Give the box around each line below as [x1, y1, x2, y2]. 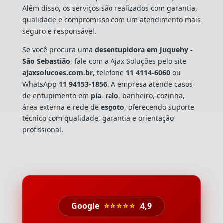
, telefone [92, 67, 126, 77]
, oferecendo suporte [124, 102, 194, 111]
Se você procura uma [22, 44, 95, 54]
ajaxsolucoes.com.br [22, 67, 93, 77]
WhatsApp [22, 79, 59, 89]
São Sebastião [22, 56, 70, 66]
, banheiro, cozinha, [118, 90, 185, 100]
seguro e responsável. [22, 26, 96, 36]
